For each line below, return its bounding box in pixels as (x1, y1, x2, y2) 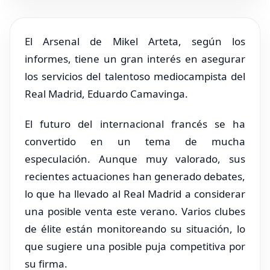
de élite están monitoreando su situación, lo (25, 222, 245, 236)
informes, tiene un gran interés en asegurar (25, 51, 245, 66)
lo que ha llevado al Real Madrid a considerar (25, 187, 245, 201)
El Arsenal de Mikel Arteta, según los (25, 34, 245, 48)
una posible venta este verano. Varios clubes (25, 204, 245, 219)
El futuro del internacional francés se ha (25, 117, 245, 131)
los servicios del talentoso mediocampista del (25, 69, 245, 83)
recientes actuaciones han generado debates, (25, 169, 245, 184)
